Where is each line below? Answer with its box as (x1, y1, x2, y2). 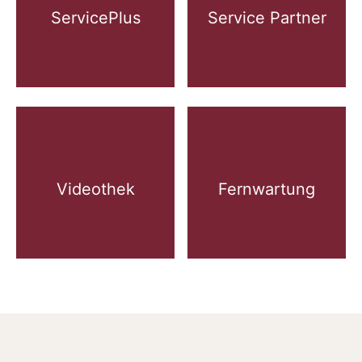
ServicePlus (50, 8, 141, 27)
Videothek (56, 179, 135, 199)
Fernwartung (218, 179, 315, 199)
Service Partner (207, 8, 326, 27)
